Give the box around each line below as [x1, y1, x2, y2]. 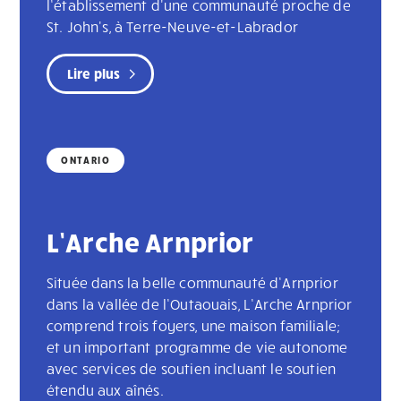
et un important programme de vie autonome [47, 338, 348, 356]
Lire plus [67, 65, 121, 82]
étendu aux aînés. [47, 381, 164, 399]
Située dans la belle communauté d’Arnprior [47, 274, 338, 292]
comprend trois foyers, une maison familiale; [47, 317, 341, 335]
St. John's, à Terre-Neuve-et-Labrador [47, 18, 298, 36]
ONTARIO [61, 154, 111, 166]
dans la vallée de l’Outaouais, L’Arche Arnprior [47, 295, 353, 313]
